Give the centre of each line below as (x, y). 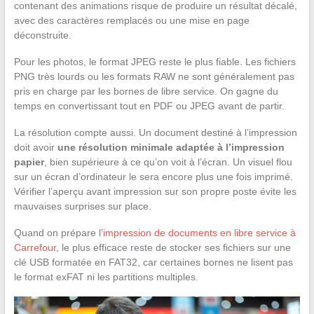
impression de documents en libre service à (199, 232)
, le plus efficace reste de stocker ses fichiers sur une (173, 247)
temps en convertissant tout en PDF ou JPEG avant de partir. (149, 105)
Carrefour (35, 247)
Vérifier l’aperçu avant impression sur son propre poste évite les (155, 191)
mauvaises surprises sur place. (82, 206)
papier (29, 162)
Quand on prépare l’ (58, 232)
